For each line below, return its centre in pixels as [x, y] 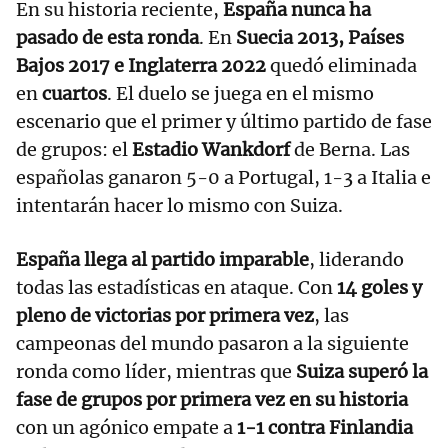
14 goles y [377, 288]
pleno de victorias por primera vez [165, 316]
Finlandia [371, 428]
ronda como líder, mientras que [154, 372]
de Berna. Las [350, 150]
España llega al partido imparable [162, 260]
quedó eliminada [341, 66]
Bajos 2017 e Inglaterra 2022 [141, 66]
